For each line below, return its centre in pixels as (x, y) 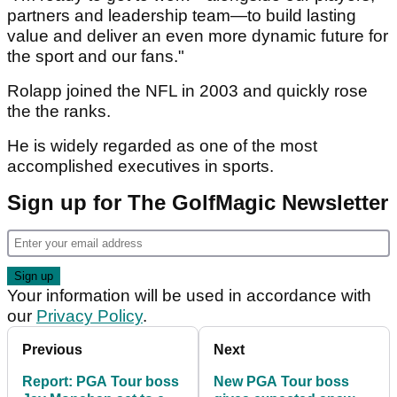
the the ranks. (61, 112)
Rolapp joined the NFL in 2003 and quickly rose (187, 91)
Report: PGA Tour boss (101, 382)
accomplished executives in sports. (143, 167)
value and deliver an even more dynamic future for (198, 36)
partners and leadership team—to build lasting (182, 16)
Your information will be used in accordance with (189, 296)
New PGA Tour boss (281, 382)
